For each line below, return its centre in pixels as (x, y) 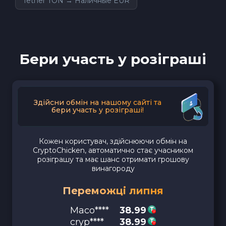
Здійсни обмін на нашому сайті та (97, 102)
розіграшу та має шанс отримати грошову (113, 159)
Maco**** (90, 210)
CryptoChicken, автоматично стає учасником (113, 150)
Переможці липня (113, 190)
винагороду (113, 168)
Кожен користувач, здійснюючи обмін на (113, 141)
